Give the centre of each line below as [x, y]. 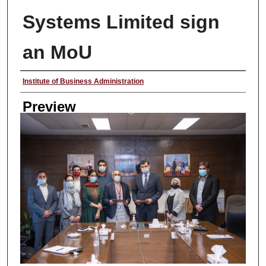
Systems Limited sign [121, 22]
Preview [49, 107]
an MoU [57, 52]
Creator [43, 82]
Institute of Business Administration [83, 81]
